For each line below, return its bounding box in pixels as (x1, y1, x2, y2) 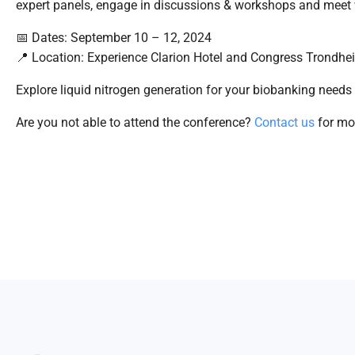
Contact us (254, 115, 315, 131)
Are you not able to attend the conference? (16, 115, 254, 131)
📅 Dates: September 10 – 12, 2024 (16, 30, 212, 46)
